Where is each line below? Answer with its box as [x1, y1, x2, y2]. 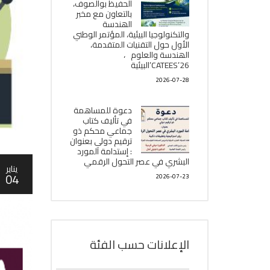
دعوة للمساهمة [74, 102, 132, 118]
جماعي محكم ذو [73, 123, 132, 139]
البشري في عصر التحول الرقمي [84, 154, 189, 169]
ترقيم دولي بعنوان [70, 133, 132, 149]
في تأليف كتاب [83, 113, 132, 128]
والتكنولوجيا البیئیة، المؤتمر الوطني [73, 27, 189, 42]
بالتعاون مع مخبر [76, 6, 132, 22]
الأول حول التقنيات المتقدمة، [90, 37, 189, 52]
